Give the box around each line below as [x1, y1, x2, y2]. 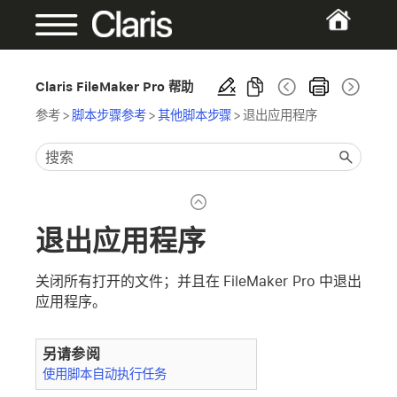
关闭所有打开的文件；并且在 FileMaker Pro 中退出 [35, 272, 362, 290]
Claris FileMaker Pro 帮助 [35, 79, 194, 94]
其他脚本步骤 [157, 107, 232, 122]
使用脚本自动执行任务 [43, 366, 167, 382]
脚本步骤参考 [71, 107, 146, 122]
